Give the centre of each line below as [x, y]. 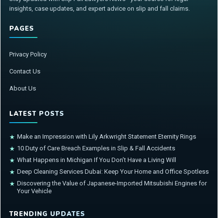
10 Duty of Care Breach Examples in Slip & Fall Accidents [96, 148]
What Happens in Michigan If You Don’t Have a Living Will [97, 160]
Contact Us [25, 72]
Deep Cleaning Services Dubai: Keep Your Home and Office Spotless [113, 172]
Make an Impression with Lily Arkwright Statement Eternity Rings [107, 137]
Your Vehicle [34, 191]
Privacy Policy [28, 54]
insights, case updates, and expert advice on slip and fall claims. [100, 9]
